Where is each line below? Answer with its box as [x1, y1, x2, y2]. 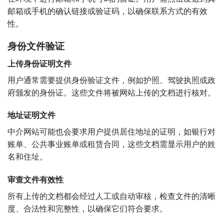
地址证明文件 [7, 111, 55, 120]
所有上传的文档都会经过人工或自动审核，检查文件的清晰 [7, 192, 215, 201]
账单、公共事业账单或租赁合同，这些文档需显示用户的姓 [7, 140, 215, 149]
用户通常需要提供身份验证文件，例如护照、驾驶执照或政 [7, 76, 215, 84]
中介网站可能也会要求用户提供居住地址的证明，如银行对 [7, 128, 215, 136]
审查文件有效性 [7, 176, 63, 184]
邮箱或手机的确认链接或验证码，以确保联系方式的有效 [7, 7, 207, 16]
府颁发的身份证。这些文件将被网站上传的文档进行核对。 [7, 88, 215, 97]
